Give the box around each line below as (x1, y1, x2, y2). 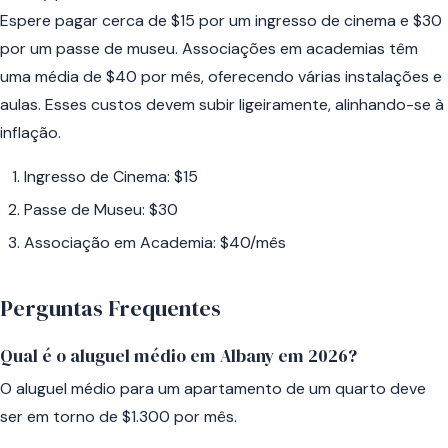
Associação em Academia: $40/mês (24, 232, 286, 254)
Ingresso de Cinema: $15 (24, 165, 198, 187)
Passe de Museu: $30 (24, 198, 178, 220)
